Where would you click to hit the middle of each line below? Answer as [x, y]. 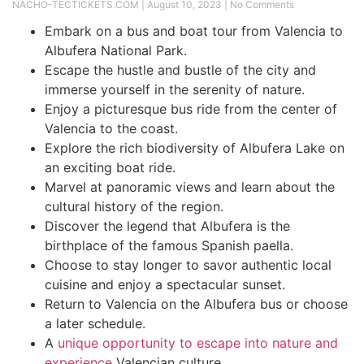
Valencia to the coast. [111, 128]
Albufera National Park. [116, 50]
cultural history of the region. [134, 206]
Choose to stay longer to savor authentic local [188, 264]
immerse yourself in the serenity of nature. [175, 89]
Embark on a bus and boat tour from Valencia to [194, 30]
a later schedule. [95, 323]
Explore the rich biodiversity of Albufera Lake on [195, 147]
